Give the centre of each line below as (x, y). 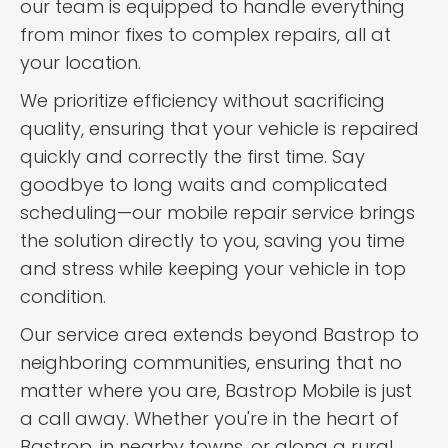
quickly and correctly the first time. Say (192, 156)
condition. (63, 296)
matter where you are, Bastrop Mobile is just (216, 390)
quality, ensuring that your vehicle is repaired (219, 128)
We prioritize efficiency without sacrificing (202, 100)
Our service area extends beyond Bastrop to (219, 334)
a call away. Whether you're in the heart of (209, 418)
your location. (80, 62)
